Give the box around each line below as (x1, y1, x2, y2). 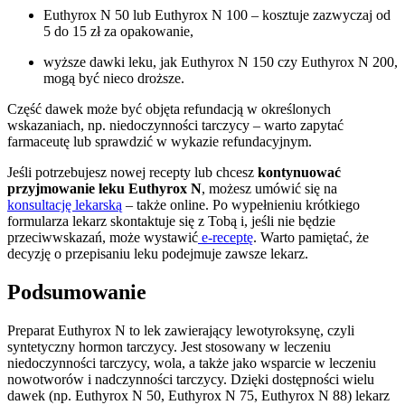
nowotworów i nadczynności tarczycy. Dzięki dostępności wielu (7, 371, 374, 387)
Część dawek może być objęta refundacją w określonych (7, 101, 331, 117)
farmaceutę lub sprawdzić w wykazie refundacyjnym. (7, 134, 312, 149)
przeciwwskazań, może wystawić (7, 230, 198, 245)
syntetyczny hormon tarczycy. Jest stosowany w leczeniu (7, 338, 331, 354)
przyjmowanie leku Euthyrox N (7, 181, 202, 196)
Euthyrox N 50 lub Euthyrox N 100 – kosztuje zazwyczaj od (43, 7, 391, 23)
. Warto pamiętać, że (253, 230, 369, 245)
